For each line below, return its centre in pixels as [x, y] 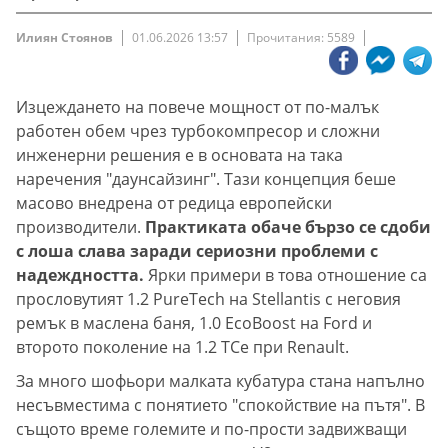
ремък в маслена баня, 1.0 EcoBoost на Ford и [194, 323]
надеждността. [82, 275]
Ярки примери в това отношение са [287, 275]
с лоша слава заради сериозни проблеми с [197, 251]
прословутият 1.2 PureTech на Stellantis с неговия [208, 299]
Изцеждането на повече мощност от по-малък [197, 107]
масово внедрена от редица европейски [174, 203]
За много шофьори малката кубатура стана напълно [220, 381]
